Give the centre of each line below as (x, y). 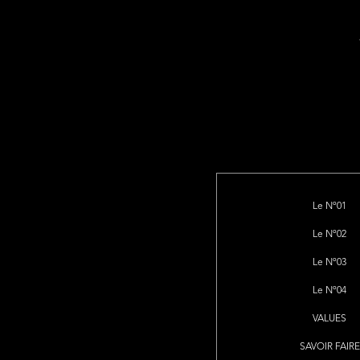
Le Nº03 (330, 263)
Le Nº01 (330, 207)
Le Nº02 (330, 235)
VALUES (330, 319)
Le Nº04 (330, 291)
